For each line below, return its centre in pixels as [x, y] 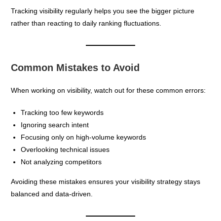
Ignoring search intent [55, 125]
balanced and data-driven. [52, 194]
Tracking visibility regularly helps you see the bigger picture [103, 11]
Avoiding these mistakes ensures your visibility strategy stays [106, 181]
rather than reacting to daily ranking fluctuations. [86, 23]
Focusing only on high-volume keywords [84, 137]
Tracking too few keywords [62, 112]
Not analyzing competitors [61, 162]
